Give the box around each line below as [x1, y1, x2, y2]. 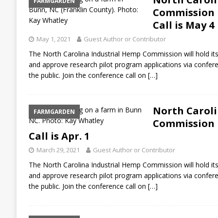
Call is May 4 [152, 18, 214, 32]
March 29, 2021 [36, 145, 80, 154]
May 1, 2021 [36, 34, 71, 43]
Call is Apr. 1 [28, 129, 90, 143]
